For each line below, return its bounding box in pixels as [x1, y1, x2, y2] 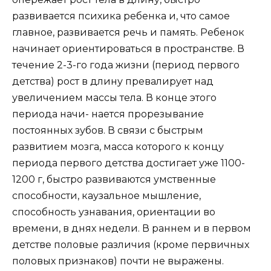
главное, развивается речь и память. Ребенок [12, 27, 244, 39]
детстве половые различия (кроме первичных [12, 239, 249, 251]
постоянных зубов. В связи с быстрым [12, 125, 203, 137]
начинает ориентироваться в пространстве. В [12, 43, 244, 55]
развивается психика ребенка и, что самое [12, 10, 230, 22]
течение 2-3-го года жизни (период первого [12, 59, 240, 71]
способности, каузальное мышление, [12, 190, 201, 202]
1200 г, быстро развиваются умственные [12, 174, 216, 186]
